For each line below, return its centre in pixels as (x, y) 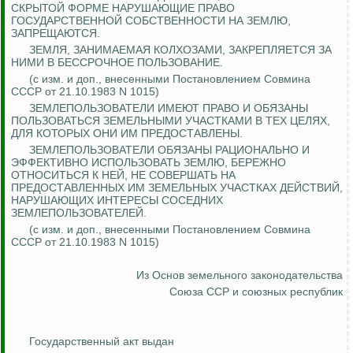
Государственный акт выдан (102, 342)
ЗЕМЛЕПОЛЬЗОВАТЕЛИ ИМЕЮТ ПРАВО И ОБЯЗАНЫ (169, 108)
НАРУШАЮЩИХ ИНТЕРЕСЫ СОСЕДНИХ (117, 201)
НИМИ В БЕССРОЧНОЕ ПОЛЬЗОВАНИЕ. (117, 63)
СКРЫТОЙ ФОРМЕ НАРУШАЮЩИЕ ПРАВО (123, 8)
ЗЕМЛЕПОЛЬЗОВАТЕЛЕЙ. (79, 213)
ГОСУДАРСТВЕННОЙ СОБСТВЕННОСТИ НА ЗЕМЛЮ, (151, 21)
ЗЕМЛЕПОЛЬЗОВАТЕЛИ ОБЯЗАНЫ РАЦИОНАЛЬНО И (169, 150)
